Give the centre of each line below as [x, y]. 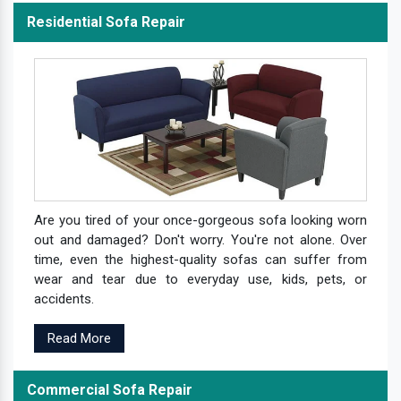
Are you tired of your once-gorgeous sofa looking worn [200, 220]
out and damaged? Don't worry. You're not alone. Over [200, 239]
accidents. [64, 299]
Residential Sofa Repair [106, 21]
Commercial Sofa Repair [110, 389]
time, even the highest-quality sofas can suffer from [200, 259]
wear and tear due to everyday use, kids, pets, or [200, 279]
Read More [79, 338]
